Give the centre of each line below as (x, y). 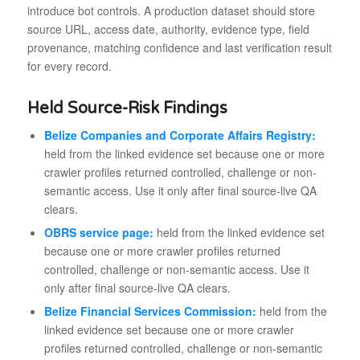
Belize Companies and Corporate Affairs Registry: (180, 135)
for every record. (69, 65)
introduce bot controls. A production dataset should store (171, 10)
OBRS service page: (98, 232)
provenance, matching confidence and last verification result (179, 47)
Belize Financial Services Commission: (150, 311)
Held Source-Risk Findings (127, 108)
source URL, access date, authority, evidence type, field (168, 29)
